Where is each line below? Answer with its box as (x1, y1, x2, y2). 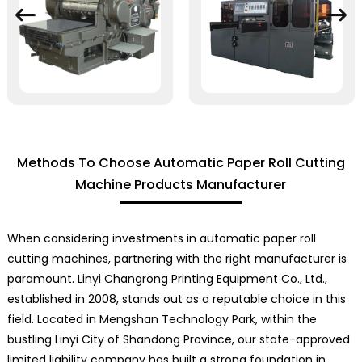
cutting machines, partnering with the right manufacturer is (6, 250, 347, 267)
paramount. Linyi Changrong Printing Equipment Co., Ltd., (6, 270, 327, 287)
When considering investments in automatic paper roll (6, 229, 316, 246)
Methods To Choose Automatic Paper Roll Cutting (16, 153, 345, 172)
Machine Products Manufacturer (75, 175, 287, 194)
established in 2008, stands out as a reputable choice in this (6, 290, 346, 307)
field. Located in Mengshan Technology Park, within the (6, 310, 317, 327)
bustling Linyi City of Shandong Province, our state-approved (6, 330, 350, 347)
